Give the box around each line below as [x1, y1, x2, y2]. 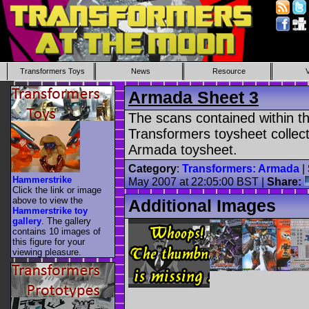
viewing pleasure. [12, 246, 81, 257]
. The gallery [41, 215, 91, 226]
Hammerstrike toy [12, 205, 88, 216]
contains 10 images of [12, 226, 101, 237]
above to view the [12, 195, 83, 206]
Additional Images [128, 195, 276, 215]
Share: [267, 176, 304, 188]
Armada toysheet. [128, 142, 237, 158]
